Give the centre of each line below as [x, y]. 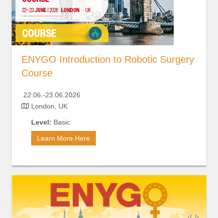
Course [37, 73]
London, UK [48, 106]
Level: [41, 122]
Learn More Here [64, 138]
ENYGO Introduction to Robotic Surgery [108, 60]
